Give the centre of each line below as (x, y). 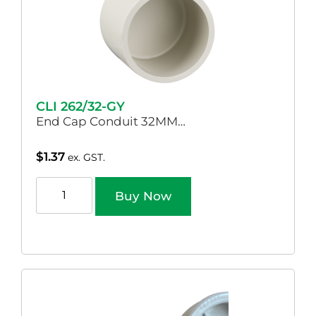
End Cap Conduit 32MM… (111, 122)
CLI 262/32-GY (80, 107)
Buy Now (143, 196)
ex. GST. (86, 158)
